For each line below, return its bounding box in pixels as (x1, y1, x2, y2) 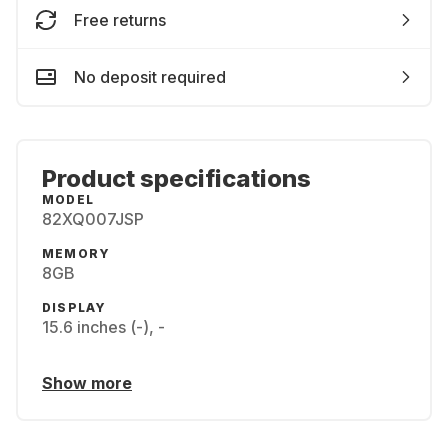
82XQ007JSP (42, 209, 144, 229)
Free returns (74, 10, 166, 30)
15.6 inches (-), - (42, 317, 165, 337)
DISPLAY (42, 300, 107, 315)
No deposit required (74, 67, 226, 87)
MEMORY (42, 246, 111, 261)
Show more (42, 373, 132, 393)
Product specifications (42, 164, 311, 193)
